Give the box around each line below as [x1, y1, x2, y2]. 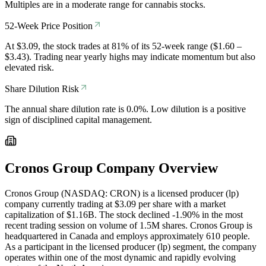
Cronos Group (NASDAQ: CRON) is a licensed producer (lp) [5, 188, 239, 199]
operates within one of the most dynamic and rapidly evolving [5, 252, 236, 263]
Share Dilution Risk [5, 83, 79, 94]
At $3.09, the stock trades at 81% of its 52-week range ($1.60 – [5, 40, 242, 51]
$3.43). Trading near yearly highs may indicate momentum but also [5, 51, 255, 62]
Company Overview [93, 160, 218, 176]
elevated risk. [5, 62, 54, 72]
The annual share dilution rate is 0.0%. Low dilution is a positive [5, 103, 246, 114]
